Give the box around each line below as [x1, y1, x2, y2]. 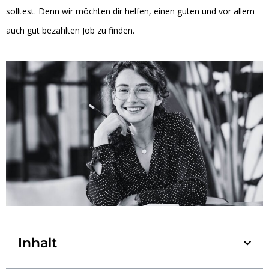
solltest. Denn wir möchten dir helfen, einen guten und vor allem [6, 5, 255, 17]
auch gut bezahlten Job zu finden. [6, 25, 134, 36]
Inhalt [18, 234, 57, 251]
